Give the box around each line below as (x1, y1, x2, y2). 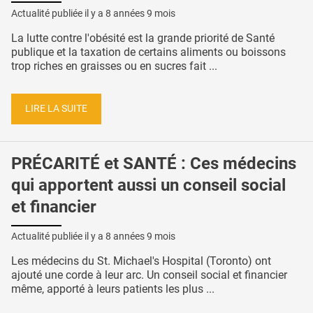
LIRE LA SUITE (25, 102, 87, 115)
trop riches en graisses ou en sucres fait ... (11, 59, 217, 73)
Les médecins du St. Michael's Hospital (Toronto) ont (11, 254, 271, 268)
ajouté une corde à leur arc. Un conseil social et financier (11, 268, 287, 282)
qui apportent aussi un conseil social (11, 175, 286, 195)
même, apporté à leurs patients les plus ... (11, 282, 214, 296)
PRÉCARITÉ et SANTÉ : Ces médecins (11, 153, 296, 173)
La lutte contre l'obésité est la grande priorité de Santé (11, 31, 275, 45)
